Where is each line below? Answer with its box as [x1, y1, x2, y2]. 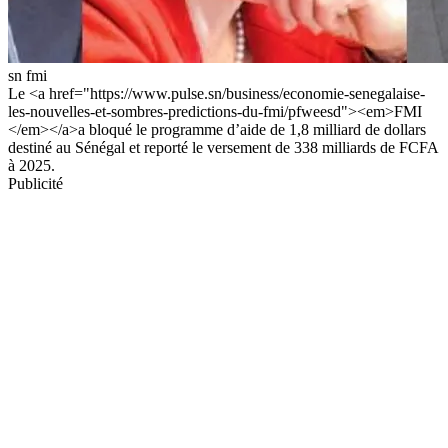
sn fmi [8, 66, 47, 84]
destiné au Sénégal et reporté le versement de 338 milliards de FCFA [8, 138, 438, 156]
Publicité [8, 174, 63, 192]
